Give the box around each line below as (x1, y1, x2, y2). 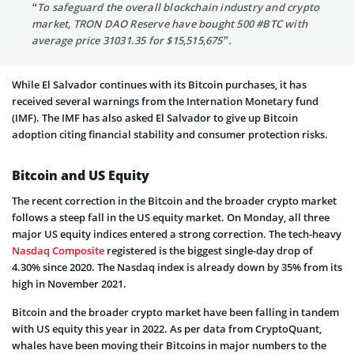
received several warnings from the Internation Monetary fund (12, 93, 318, 108)
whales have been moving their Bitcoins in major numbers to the (12, 337, 326, 352)
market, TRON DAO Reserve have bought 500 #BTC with (32, 16, 308, 31)
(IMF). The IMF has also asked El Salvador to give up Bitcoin (12, 110, 298, 125)
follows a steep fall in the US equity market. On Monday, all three (12, 209, 330, 224)
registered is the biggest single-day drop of (104, 243, 313, 258)
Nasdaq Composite (12, 243, 104, 258)
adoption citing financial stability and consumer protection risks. (12, 126, 328, 141)
